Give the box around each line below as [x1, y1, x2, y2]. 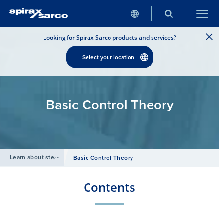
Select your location [82, 53, 137, 61]
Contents [84, 179, 135, 195]
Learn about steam [10, 153, 63, 161]
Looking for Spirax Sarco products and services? [43, 33, 176, 42]
